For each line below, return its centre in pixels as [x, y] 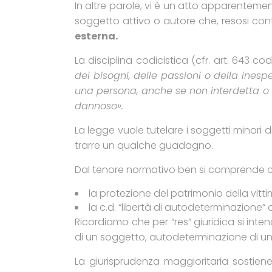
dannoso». [99, 106]
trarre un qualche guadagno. [144, 145]
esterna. [96, 36]
